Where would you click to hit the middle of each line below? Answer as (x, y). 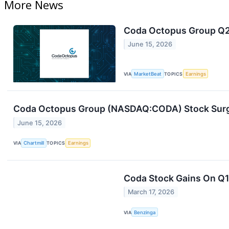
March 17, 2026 (151, 192)
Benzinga (145, 212)
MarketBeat (148, 74)
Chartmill (34, 143)
